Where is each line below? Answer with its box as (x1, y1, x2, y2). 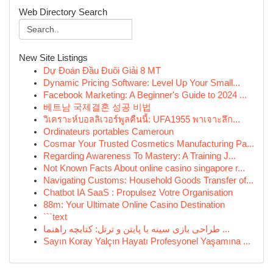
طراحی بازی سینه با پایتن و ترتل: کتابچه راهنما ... (220, 224, 230, 234)
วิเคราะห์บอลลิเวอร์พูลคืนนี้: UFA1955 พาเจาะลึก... (43, 115, 240, 124)
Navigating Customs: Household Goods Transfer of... (43, 175, 253, 185)
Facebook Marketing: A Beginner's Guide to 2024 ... (43, 90, 247, 100)
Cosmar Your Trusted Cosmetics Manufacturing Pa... (43, 139, 254, 149)
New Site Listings (19, 53, 88, 63)
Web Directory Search (19, 7, 107, 17)
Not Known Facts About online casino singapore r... (43, 163, 245, 173)
